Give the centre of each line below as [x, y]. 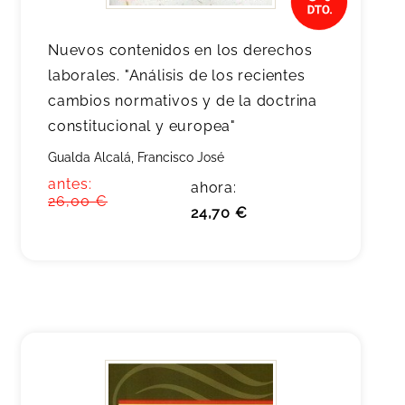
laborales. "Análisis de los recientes [177, 75]
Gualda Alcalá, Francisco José [136, 157]
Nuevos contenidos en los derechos [180, 50]
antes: [70, 184]
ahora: [214, 188]
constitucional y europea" [142, 126]
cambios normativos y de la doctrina [183, 101]
